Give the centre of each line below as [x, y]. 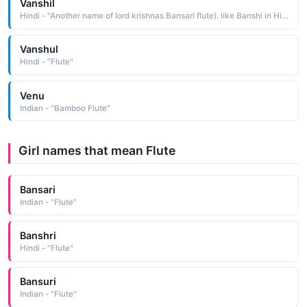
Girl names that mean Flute [97, 151]
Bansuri [38, 282]
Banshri [38, 235]
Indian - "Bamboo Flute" [65, 108]
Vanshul [39, 49]
